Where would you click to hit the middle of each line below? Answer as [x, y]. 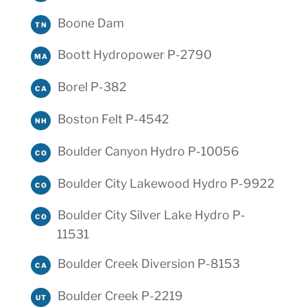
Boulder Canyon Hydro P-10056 [148, 151]
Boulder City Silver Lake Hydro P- [151, 215]
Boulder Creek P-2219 [120, 295]
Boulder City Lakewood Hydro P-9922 [166, 183]
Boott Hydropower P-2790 [134, 55]
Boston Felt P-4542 [113, 119]
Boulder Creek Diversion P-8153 [148, 264]
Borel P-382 [92, 87]
